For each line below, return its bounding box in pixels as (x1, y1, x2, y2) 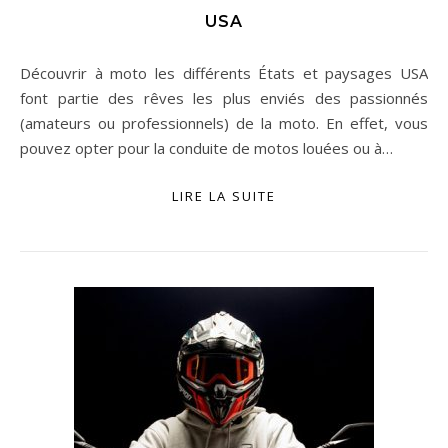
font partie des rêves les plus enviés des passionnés (20, 88, 428, 108)
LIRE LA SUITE (172, 187, 276, 205)
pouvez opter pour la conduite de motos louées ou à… (20, 138, 393, 158)
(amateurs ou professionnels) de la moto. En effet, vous (20, 113, 428, 133)
